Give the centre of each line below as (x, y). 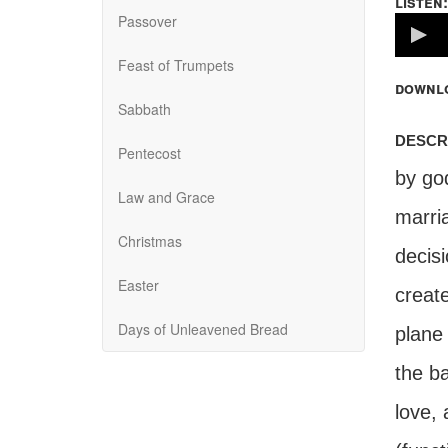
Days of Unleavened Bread (203, 329)
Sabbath (144, 109)
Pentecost (149, 153)
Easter (138, 285)
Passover (147, 21)
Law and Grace (166, 197)
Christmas (150, 241)
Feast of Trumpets (176, 65)
